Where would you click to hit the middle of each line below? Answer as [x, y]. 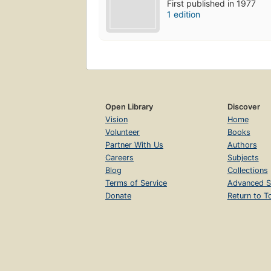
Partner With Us [134, 145]
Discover [243, 107]
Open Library [129, 107]
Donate [118, 196]
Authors [242, 145]
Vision [116, 120]
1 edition [184, 15]
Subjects [243, 158]
